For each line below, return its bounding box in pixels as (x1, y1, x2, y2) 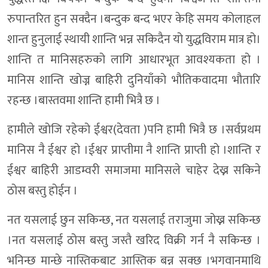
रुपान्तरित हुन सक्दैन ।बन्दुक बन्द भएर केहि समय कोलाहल (7, 9, 261, 30)
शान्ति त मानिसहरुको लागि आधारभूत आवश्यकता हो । (7, 50, 261, 71)
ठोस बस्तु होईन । (7, 181, 78, 202)
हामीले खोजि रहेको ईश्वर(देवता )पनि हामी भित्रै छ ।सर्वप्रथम (7, 120, 261, 141)
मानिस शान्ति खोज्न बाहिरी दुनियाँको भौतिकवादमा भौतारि (7, 70, 261, 91)
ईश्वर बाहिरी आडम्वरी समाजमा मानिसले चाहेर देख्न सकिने (7, 160, 261, 181)
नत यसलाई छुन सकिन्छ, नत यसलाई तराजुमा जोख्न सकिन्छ (7, 210, 261, 231)
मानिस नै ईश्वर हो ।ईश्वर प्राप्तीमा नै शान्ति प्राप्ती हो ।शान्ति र (7, 140, 261, 161)
